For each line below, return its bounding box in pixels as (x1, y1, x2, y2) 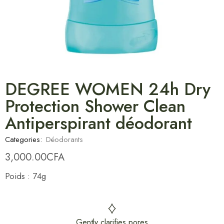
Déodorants (46, 133, 83, 145)
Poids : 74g (5, 169, 46, 182)
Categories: (5, 133, 42, 145)
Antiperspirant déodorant (5, 110, 192, 135)
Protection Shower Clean (5, 93, 185, 118)
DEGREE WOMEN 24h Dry (5, 76, 210, 101)
